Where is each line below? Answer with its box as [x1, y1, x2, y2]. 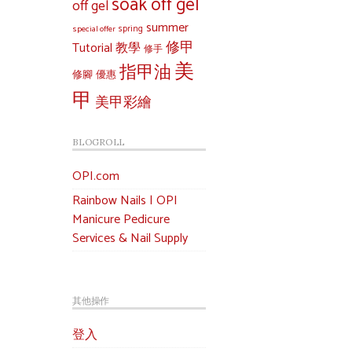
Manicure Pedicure [72, 209, 170, 230]
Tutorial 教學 [72, 38, 141, 59]
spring [119, 22, 143, 36]
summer [146, 18, 189, 38]
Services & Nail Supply [72, 228, 188, 249]
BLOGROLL [72, 136, 125, 148]
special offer [72, 22, 115, 36]
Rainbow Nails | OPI [72, 190, 178, 211]
